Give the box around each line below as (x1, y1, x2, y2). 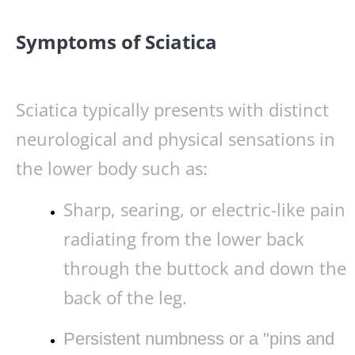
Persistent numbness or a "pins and (63, 329, 334, 349)
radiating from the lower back (63, 227, 304, 251)
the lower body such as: (16, 156, 208, 181)
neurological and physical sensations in (16, 127, 335, 151)
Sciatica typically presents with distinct (16, 97, 329, 122)
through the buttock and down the (63, 256, 346, 281)
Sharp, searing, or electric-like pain (63, 197, 345, 222)
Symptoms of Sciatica (16, 28, 217, 55)
